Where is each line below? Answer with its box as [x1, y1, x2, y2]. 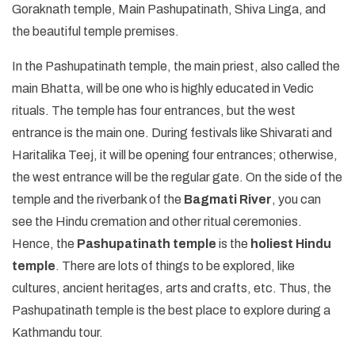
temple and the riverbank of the [12, 192, 184, 206]
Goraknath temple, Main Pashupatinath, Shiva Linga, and [12, 2, 326, 16]
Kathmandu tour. [12, 325, 103, 339]
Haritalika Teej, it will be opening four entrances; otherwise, [12, 147, 338, 162]
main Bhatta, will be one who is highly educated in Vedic [12, 81, 314, 95]
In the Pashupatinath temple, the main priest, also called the [12, 59, 340, 73]
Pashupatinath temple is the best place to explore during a [12, 303, 330, 317]
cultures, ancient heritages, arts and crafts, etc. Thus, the [12, 281, 331, 295]
